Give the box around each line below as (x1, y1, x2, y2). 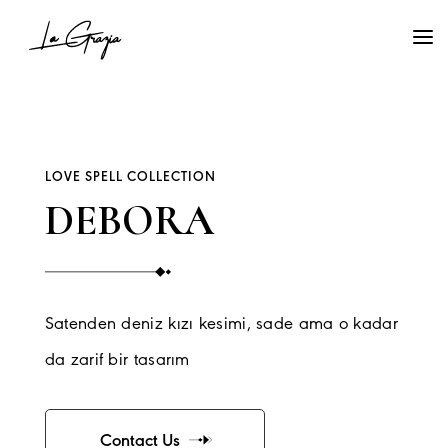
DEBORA (44, 195, 214, 246)
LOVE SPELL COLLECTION (44, 171, 216, 185)
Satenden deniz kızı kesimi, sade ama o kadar (44, 316, 398, 334)
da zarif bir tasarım (44, 352, 190, 370)
